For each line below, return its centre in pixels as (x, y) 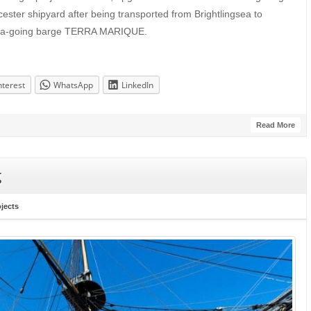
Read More (275, 125)
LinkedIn (137, 85)
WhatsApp (73, 85)
